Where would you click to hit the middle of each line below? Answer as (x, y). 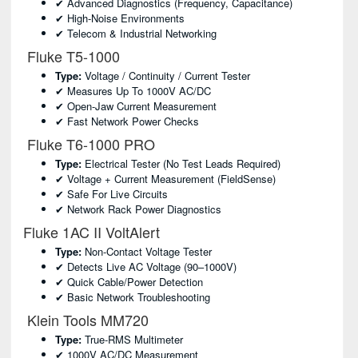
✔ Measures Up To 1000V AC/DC (133, 91)
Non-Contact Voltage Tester (147, 251)
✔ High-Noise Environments (120, 18)
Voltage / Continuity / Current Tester (166, 76)
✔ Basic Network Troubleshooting (133, 297)
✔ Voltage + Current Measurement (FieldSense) (165, 179)
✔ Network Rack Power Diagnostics (138, 209)
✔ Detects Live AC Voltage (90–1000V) (146, 267)
